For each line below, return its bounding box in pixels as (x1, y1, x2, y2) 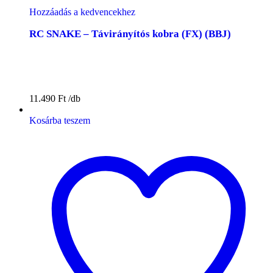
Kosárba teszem (29, 115, 90, 126)
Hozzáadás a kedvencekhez (29, 6, 135, 17)
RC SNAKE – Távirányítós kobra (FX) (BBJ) (29, 27, 231, 40)
